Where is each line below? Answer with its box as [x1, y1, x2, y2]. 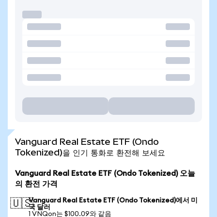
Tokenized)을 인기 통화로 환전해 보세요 [15, 147, 165, 157]
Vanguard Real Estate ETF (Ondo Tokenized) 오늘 [15, 170, 195, 177]
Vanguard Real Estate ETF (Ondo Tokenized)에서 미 [29, 197, 198, 204]
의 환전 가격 [15, 180, 58, 188]
